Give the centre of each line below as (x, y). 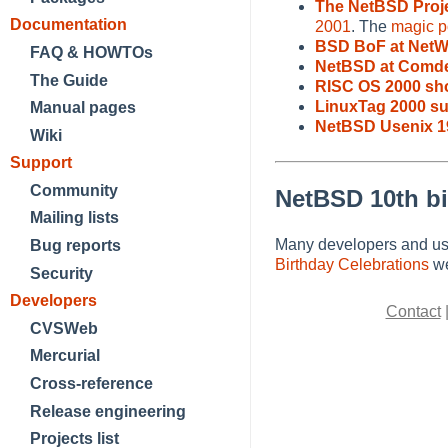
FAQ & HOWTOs (91, 52)
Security (61, 273)
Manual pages (83, 108)
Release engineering (108, 411)
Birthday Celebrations (352, 265)
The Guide (69, 80)
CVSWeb (64, 328)
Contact (413, 312)
